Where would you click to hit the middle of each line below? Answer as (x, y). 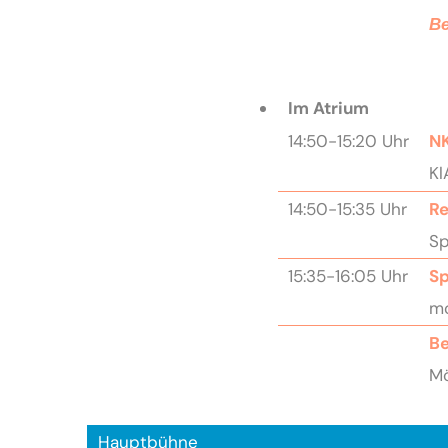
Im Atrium (328, 107)
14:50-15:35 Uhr (347, 208)
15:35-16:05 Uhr (347, 275)
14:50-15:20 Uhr (348, 140)
